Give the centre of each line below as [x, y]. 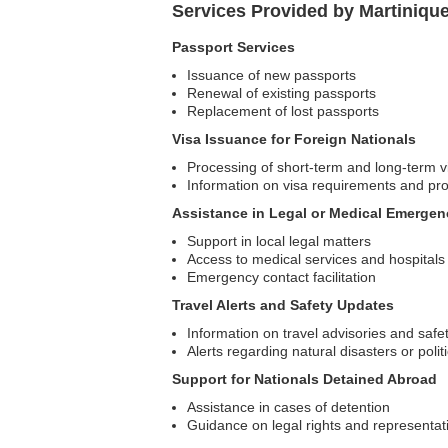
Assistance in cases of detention [288, 407]
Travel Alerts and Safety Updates [283, 305]
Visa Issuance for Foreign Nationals [294, 139]
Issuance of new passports [271, 75]
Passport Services [233, 47]
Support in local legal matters [279, 241]
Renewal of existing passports [281, 93]
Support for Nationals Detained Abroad [304, 379]
